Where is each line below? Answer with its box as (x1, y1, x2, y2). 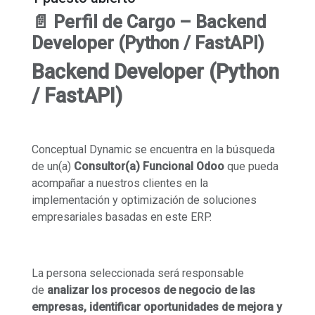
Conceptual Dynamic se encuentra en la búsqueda (32, 142, 275, 156)
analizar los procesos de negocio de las (47, 283, 255, 297)
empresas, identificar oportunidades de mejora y (32, 300, 282, 314)
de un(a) (32, 159, 74, 173)
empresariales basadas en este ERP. (32, 210, 212, 224)
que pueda (224, 159, 278, 173)
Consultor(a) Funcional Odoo (74, 159, 224, 173)
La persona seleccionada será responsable (32, 266, 244, 280)
